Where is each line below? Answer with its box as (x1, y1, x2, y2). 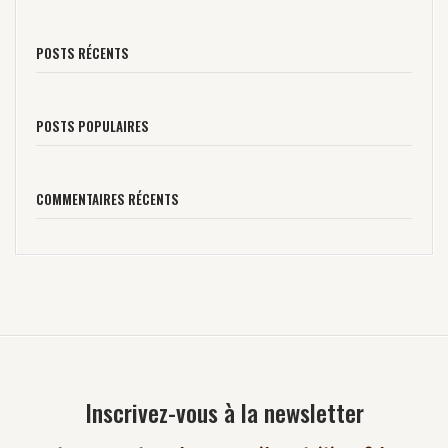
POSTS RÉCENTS (36, 43, 129, 64)
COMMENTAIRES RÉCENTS (36, 189, 179, 210)
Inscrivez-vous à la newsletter (84, 394, 364, 431)
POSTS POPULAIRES (36, 116, 149, 137)
